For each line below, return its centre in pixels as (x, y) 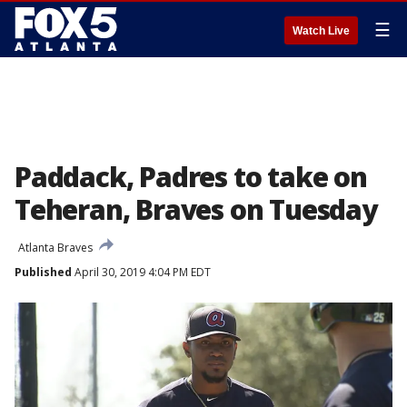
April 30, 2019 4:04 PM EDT (141, 272)
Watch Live (321, 31)
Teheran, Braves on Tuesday (196, 209)
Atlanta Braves (55, 248)
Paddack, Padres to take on (191, 177)
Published (43, 272)
